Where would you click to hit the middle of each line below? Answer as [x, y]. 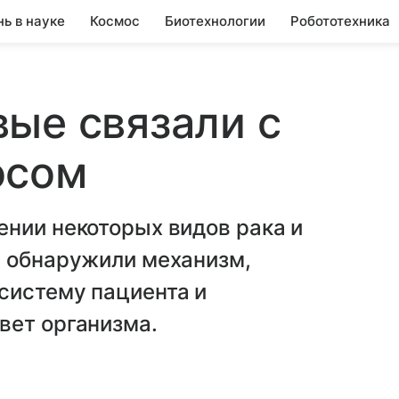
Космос [115, 21]
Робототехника [340, 21]
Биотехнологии [215, 21]
